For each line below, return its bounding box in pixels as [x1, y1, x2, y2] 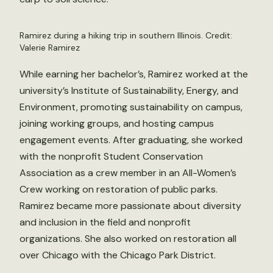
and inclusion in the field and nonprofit [19, 216, 191, 229]
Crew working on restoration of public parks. [19, 183, 218, 196]
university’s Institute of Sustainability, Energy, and [19, 84, 238, 97]
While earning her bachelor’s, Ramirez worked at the [19, 68, 248, 80]
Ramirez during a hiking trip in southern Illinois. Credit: [19, 30, 232, 41]
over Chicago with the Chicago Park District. [19, 249, 216, 261]
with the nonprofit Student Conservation [19, 150, 203, 163]
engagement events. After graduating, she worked [19, 133, 243, 146]
